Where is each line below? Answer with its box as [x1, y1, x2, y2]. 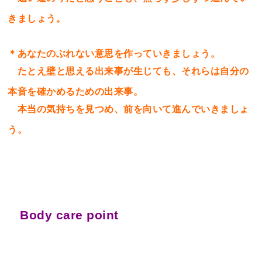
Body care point [20, 208, 119, 223]
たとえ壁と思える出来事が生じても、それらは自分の [8, 65, 249, 76]
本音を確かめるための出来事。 [8, 86, 143, 96]
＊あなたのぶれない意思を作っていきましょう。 [8, 48, 220, 58]
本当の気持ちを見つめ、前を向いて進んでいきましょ [8, 104, 249, 114]
